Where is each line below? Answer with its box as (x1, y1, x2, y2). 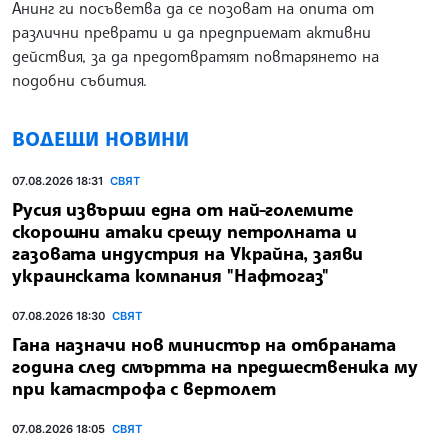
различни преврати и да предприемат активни (12, 22, 371, 43)
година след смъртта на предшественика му (12, 354, 418, 377)
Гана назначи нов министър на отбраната (12, 332, 397, 355)
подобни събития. (12, 70, 147, 91)
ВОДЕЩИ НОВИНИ (12, 126, 189, 152)
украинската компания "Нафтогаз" (12, 263, 329, 286)
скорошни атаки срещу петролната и (12, 219, 357, 242)
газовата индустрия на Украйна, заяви (12, 241, 364, 264)
